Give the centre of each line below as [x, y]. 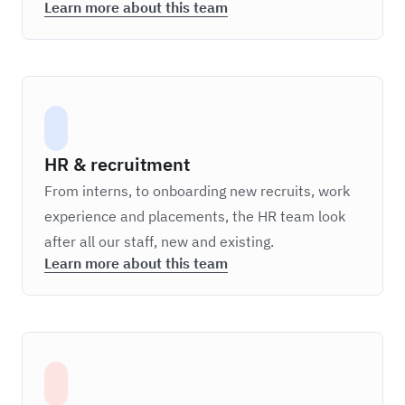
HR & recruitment [117, 164]
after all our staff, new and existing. [159, 241]
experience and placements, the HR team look [195, 216]
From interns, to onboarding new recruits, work [197, 191]
